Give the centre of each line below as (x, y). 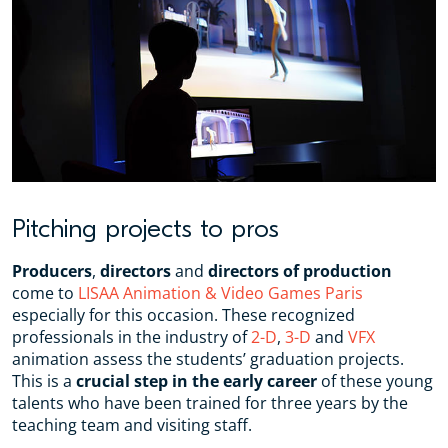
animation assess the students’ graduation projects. (208, 359)
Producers (52, 271)
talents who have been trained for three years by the (210, 403)
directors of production (300, 271)
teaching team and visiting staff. (132, 425)
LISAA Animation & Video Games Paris (220, 293)
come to (45, 293)
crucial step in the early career (196, 381)
